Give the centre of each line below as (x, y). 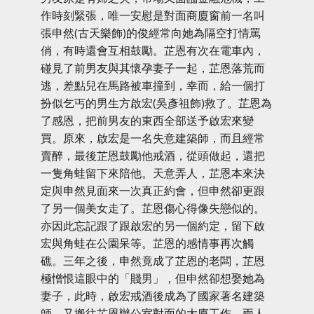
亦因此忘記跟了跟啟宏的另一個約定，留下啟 (152, 226)
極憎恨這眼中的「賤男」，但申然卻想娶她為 (152, 278)
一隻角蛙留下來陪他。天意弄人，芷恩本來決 (152, 173)
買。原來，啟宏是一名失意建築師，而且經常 (152, 138)
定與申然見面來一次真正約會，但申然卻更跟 (152, 191)
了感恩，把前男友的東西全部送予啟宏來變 (147, 121)
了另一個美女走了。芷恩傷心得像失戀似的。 (152, 208)
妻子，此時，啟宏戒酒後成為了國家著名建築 (152, 296)
